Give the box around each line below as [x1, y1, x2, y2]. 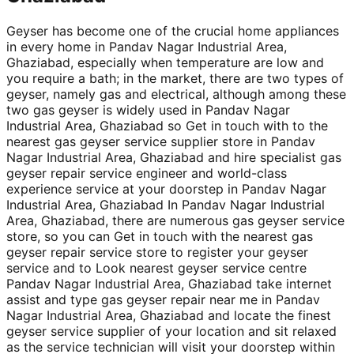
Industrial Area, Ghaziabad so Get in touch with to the [6, 118, 328, 134]
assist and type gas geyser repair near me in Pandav [6, 292, 320, 308]
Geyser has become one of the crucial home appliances [6, 23, 339, 40]
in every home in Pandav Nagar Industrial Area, [6, 39, 287, 55]
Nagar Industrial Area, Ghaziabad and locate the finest [6, 307, 331, 324]
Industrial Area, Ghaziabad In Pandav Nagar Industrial [6, 197, 325, 213]
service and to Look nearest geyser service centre [6, 260, 307, 277]
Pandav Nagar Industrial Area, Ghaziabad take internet [6, 276, 332, 292]
